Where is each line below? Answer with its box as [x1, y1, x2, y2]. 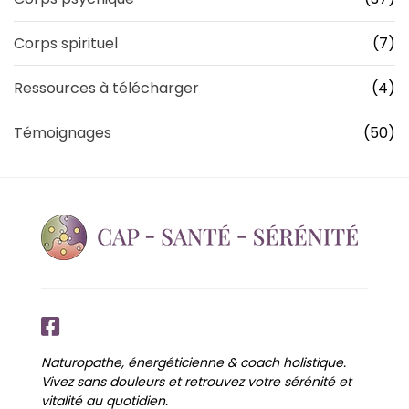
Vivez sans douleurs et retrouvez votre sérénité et [41, 372, 351, 392]
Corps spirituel [14, 33, 118, 55]
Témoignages [14, 121, 111, 143]
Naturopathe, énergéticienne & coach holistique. [41, 353, 346, 372]
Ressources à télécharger [14, 77, 199, 99]
